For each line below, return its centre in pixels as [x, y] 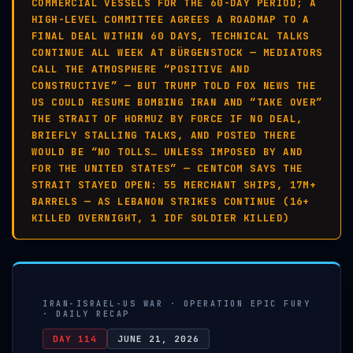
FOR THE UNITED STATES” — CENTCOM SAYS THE [167, 168]
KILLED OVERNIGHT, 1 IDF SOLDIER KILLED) [161, 218]
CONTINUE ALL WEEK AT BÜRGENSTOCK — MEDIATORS [177, 52]
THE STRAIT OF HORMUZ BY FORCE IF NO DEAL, [167, 119]
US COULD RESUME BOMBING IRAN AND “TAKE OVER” [177, 102]
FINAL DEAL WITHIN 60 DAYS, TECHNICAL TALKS [171, 36]
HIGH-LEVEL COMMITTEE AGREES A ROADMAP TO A [171, 19]
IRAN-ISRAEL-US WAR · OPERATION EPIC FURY [176, 304]
